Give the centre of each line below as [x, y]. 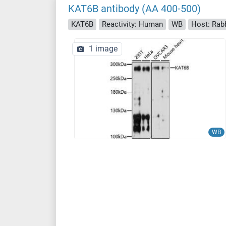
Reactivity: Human [132, 24]
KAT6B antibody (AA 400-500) [134, 9]
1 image [103, 48]
